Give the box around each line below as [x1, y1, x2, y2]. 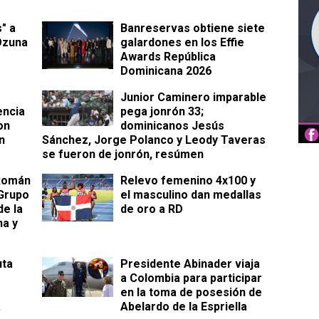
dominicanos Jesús [120, 119, 224, 133]
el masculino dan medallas [120, 188, 261, 202]
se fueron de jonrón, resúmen [42, 147, 204, 162]
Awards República [120, 50, 216, 64]
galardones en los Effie [120, 36, 244, 50]
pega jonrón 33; [120, 105, 204, 119]
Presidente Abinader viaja [120, 257, 260, 271]
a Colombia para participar [120, 271, 262, 286]
